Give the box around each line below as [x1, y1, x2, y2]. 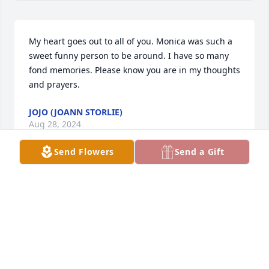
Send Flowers [53, 146, 115, 157]
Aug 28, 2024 [29, 118, 81, 130]
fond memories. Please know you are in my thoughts [29, 64, 240, 76]
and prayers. [29, 79, 80, 91]
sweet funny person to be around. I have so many [29, 50, 229, 62]
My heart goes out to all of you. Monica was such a [29, 35, 232, 47]
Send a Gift [174, 146, 225, 157]
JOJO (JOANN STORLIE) [29, 106, 122, 118]
